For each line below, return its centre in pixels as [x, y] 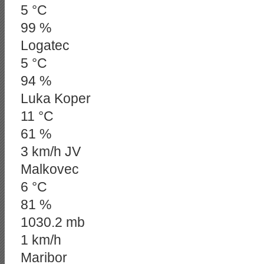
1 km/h [41, 240]
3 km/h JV [51, 151]
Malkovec [50, 169]
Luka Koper [56, 98]
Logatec [45, 45]
